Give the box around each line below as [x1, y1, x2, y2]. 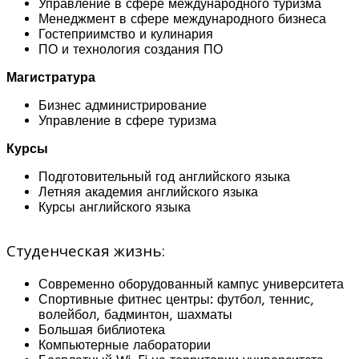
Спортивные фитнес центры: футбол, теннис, [38, 291, 314, 307]
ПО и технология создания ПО [38, 41, 223, 57]
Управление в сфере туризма [38, 112, 216, 128]
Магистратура [6, 69, 95, 85]
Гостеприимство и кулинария [38, 26, 213, 42]
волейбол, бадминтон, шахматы [38, 306, 232, 322]
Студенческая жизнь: [6, 240, 165, 260]
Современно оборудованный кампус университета [38, 276, 344, 292]
